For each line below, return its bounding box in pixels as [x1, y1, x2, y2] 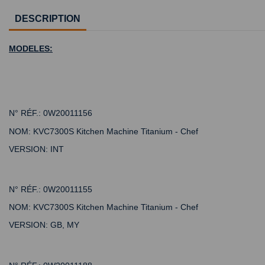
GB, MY [50, 220, 79, 230]
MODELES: [9, 43, 53, 53]
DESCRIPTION [15, 13, 80, 24]
